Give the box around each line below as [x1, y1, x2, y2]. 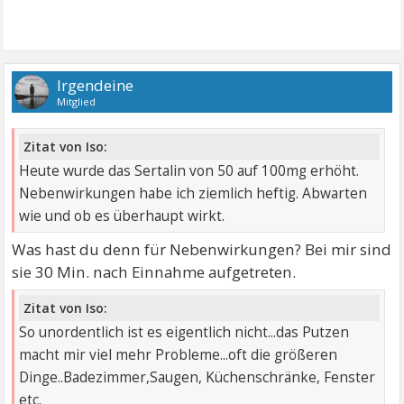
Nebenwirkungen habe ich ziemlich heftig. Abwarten [19, 183, 368, 203]
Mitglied [57, 95, 96, 108]
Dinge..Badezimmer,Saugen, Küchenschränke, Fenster [19, 368, 376, 388]
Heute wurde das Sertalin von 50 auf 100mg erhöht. [19, 161, 360, 180]
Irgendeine [57, 75, 134, 96]
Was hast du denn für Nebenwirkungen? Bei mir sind [12, 238, 392, 260]
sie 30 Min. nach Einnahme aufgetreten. [12, 261, 297, 282]
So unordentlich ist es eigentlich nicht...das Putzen [19, 323, 350, 343]
